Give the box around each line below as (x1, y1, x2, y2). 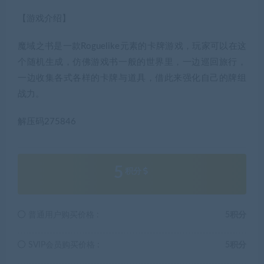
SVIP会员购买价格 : (26, 240, 100, 249)
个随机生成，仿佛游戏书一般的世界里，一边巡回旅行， (18, 57, 246, 67)
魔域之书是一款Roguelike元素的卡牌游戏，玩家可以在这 (18, 41, 246, 51)
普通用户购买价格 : (26, 210, 99, 219)
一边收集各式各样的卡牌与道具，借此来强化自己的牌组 (18, 73, 246, 82)
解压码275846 (18, 117, 76, 126)
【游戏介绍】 (18, 14, 71, 23)
